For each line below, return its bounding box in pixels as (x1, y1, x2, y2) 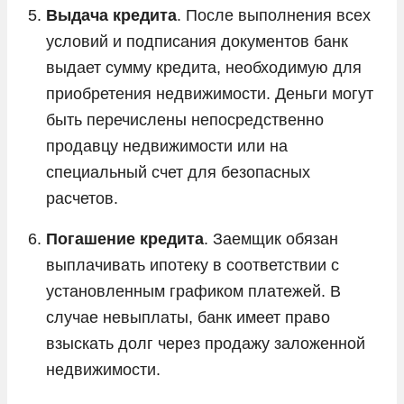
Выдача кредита (46, 5, 177, 24)
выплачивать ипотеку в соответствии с (46, 255, 339, 274)
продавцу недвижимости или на (46, 136, 288, 155)
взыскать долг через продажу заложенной (46, 334, 365, 353)
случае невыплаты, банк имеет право (46, 308, 330, 326)
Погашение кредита (46, 229, 204, 248)
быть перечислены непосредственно (46, 110, 324, 129)
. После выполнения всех (177, 5, 371, 24)
